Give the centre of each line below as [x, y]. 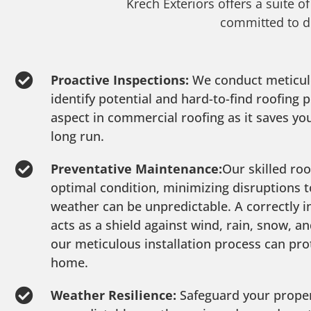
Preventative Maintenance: [136, 168]
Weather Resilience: [115, 295]
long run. [77, 136]
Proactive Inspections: [121, 79]
